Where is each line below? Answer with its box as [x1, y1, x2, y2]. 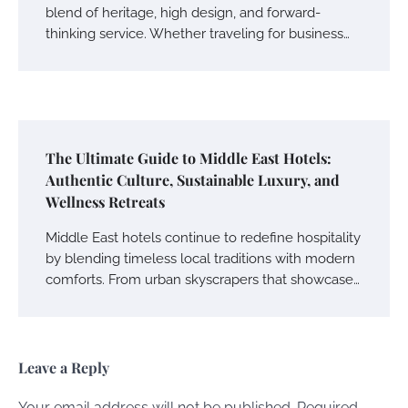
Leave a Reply [18, 357, 109, 377]
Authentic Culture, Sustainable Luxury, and [46, 169, 340, 189]
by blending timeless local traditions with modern [46, 250, 355, 266]
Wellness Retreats [46, 191, 165, 211]
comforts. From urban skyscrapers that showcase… [46, 270, 360, 287]
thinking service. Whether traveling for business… [46, 25, 350, 41]
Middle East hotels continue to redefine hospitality [46, 229, 361, 245]
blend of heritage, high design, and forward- [46, 4, 321, 20]
